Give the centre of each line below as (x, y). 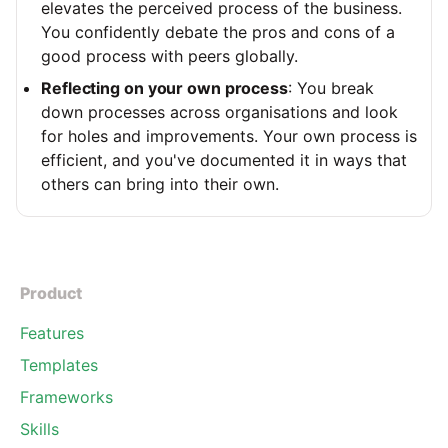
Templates (59, 365)
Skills (39, 429)
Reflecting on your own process (164, 88)
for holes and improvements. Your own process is (229, 136)
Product (51, 293)
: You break (331, 88)
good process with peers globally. (169, 56)
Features (52, 333)
